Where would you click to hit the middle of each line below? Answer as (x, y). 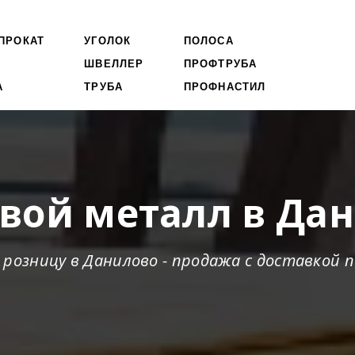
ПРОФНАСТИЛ (225, 86)
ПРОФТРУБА (220, 63)
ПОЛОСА (208, 40)
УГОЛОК (108, 40)
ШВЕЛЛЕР (114, 63)
